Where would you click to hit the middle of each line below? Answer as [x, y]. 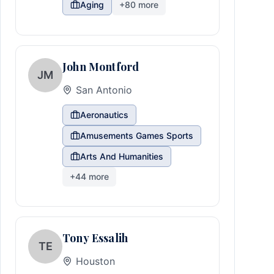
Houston [95, 261]
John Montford [101, 67]
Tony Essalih [95, 238]
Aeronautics [104, 115]
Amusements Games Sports [137, 135]
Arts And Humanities [122, 156]
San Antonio [104, 90]
